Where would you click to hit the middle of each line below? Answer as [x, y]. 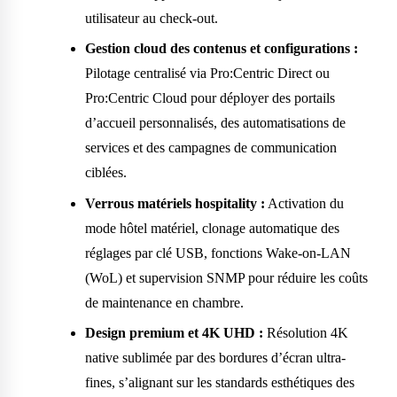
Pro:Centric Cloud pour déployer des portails [210, 98]
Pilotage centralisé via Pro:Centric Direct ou [207, 74]
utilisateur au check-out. [152, 18]
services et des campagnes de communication [211, 148]
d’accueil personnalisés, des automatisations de [215, 123]
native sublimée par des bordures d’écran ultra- [215, 358]
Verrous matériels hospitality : [175, 203]
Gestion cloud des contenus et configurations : [222, 49]
